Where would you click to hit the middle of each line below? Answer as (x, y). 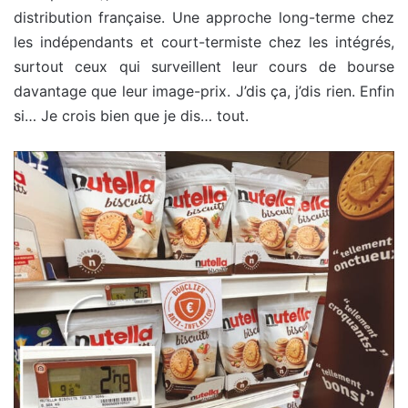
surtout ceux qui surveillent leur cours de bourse (204, 66)
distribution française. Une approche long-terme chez (204, 17)
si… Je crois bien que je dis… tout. (131, 115)
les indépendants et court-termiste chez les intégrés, (204, 41)
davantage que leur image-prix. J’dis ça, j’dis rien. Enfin (204, 91)
